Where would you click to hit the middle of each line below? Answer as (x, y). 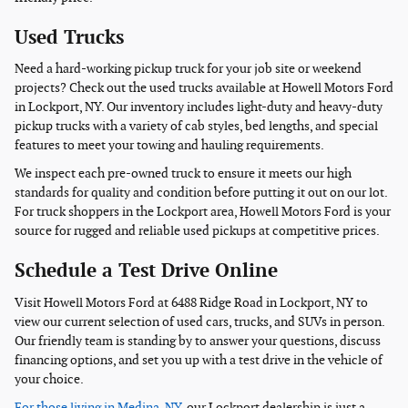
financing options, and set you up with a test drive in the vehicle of (199, 360)
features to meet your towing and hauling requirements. (169, 146)
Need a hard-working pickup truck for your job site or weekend (188, 69)
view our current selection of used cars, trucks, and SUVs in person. (199, 321)
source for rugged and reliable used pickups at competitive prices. (197, 231)
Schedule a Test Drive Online (146, 271)
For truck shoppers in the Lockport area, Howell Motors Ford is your (203, 212)
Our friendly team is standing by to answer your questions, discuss (198, 341)
